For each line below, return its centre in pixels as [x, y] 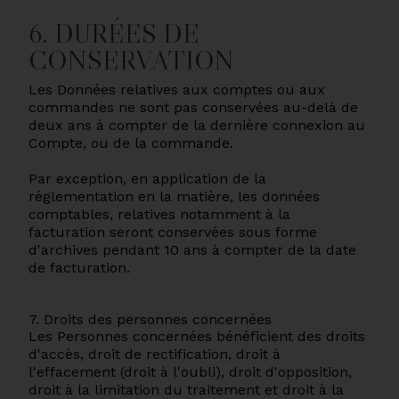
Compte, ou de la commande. [131, 143]
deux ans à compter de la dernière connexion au [197, 125]
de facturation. [79, 268]
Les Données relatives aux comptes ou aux [177, 90]
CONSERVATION [131, 60]
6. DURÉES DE [114, 33]
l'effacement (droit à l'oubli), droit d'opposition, [190, 372]
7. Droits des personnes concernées [150, 319]
